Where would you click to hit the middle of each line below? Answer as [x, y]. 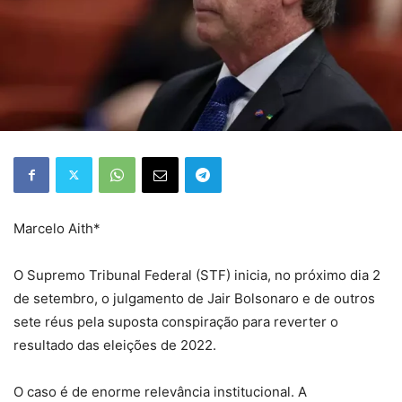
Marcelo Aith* [57, 228]
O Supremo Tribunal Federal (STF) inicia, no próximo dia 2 [197, 275]
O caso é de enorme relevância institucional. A [160, 391]
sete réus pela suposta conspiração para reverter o [176, 321]
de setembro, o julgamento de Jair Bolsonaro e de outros [194, 298]
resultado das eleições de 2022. [117, 345]
